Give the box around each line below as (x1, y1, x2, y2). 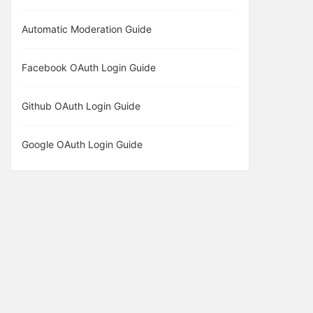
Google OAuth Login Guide (22, 138, 143, 150)
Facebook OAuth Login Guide (22, 61, 156, 73)
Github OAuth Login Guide (22, 100, 140, 112)
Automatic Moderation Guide (22, 23, 152, 35)
